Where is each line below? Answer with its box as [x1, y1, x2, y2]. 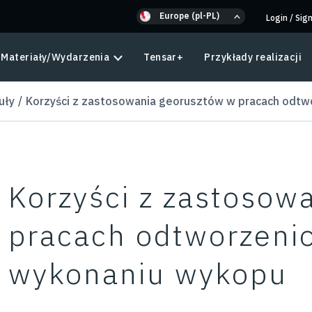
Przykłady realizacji [204, 51, 302, 63]
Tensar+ [143, 51, 184, 63]
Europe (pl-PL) [159, 10, 219, 21]
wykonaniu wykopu [8, 254, 288, 292]
